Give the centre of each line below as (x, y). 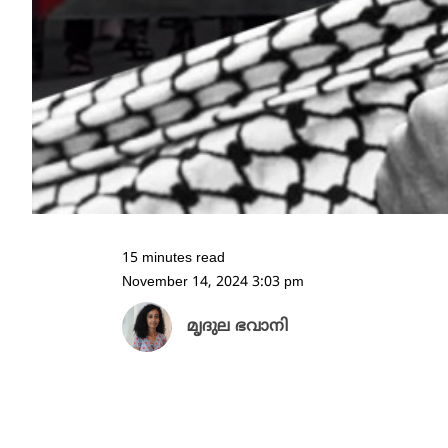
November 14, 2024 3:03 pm (213, 283)
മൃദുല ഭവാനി (237, 327)
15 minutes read (173, 259)
